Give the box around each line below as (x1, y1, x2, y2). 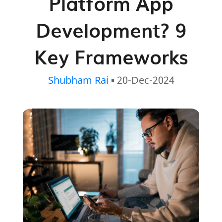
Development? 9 (35, 15, 187, 44)
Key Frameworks (34, 42, 188, 71)
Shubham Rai (48, 73, 109, 87)
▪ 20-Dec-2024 (108, 73, 174, 87)
